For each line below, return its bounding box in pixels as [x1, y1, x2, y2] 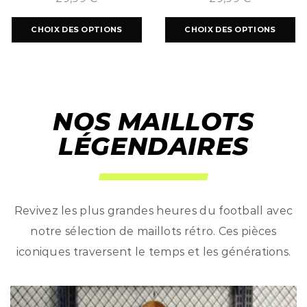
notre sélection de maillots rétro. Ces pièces [30, 225, 277, 238]
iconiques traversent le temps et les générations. [16, 245, 291, 259]
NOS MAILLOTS [53, 106, 254, 137]
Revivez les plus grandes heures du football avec [14, 204, 293, 218]
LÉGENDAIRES [58, 131, 249, 162]
